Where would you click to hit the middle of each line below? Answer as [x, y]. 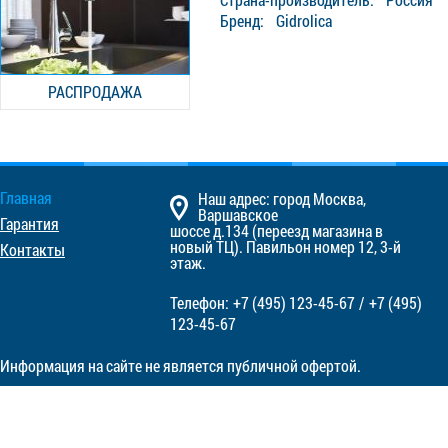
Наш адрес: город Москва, [282, 199]
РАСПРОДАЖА [95, 91]
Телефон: [201, 303]
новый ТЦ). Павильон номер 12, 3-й [285, 247]
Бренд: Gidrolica [276, 20]
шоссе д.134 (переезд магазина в [276, 231]
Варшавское [238, 215]
